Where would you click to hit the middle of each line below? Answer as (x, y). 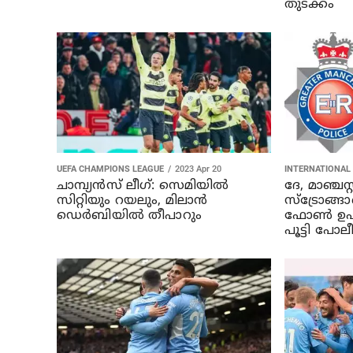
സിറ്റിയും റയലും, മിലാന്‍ (132, 201)
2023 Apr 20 (198, 169)
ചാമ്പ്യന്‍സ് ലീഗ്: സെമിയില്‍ (143, 186)
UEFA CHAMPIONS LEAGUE (110, 169)
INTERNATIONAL (317, 169)
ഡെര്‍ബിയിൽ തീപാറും (129, 216)
